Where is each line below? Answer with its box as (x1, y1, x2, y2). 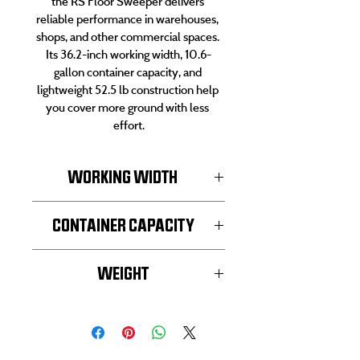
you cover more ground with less (46, 100, 211, 115)
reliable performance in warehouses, (36, 11, 221, 27)
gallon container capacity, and (53, 64, 204, 80)
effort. (112, 117, 145, 133)
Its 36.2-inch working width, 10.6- (46, 47, 211, 62)
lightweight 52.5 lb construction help (36, 82, 221, 97)
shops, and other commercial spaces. (35, 29, 222, 44)
